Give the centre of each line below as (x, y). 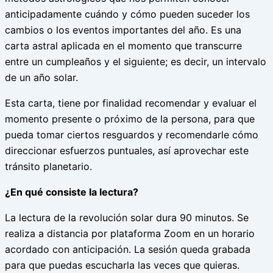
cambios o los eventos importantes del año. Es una (123, 30)
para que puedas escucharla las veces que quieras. (122, 265)
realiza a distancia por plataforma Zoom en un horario (130, 234)
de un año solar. (41, 78)
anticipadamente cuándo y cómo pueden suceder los (127, 14)
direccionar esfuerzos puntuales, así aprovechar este (127, 151)
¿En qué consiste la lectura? (72, 192)
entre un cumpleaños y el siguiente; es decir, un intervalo (136, 62)
